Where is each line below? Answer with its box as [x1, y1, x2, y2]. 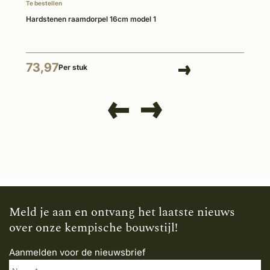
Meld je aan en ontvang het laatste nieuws [9, 202, 235, 221]
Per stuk [58, 63, 87, 72]
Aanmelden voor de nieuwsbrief [9, 246, 146, 258]
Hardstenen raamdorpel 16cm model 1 [26, 14, 156, 24]
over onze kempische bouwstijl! [9, 218, 178, 237]
